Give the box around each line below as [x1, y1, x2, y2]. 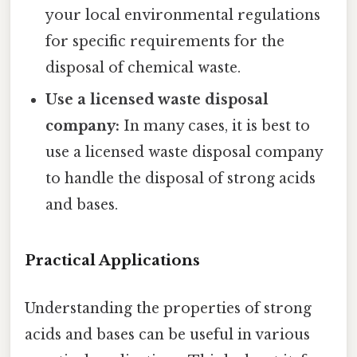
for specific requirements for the [45, 32, 285, 50]
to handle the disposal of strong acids [45, 169, 316, 187]
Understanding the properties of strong [25, 299, 312, 317]
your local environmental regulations [45, 6, 321, 24]
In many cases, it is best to [120, 116, 311, 135]
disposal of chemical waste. [45, 58, 241, 76]
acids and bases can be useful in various [25, 325, 310, 343]
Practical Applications [25, 251, 200, 270]
